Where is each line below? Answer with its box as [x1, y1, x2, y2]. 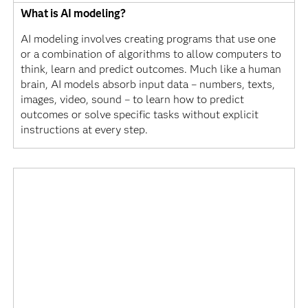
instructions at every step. [20, 123, 148, 137]
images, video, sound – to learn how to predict [20, 93, 244, 107]
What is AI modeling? [20, 7, 126, 21]
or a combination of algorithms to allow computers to [20, 47, 281, 61]
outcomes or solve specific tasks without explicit [20, 108, 258, 122]
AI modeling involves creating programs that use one [20, 32, 276, 46]
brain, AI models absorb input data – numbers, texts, [20, 78, 275, 91]
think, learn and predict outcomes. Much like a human [20, 63, 281, 76]
